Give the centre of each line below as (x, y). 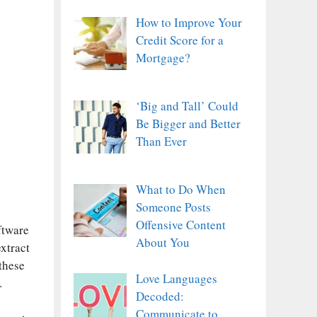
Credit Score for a (179, 40)
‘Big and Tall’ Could (187, 105)
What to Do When (180, 190)
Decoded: (160, 296)
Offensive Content (180, 225)
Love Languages (176, 278)
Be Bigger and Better (188, 123)
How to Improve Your (189, 22)
